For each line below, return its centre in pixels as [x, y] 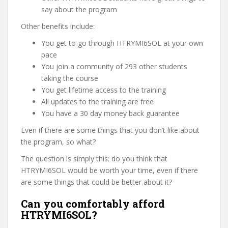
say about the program [79, 9]
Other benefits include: [58, 26]
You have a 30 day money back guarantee [110, 113]
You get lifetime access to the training [104, 90]
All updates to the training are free [97, 102]
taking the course [70, 78]
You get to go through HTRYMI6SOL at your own [122, 43]
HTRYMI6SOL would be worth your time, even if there [109, 170]
